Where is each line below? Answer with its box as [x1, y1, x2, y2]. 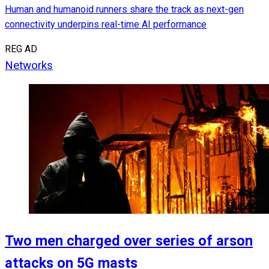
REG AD [5, 43, 37, 55]
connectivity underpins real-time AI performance [5, 19, 207, 31]
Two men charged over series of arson [5, 232, 253, 249]
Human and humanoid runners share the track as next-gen [5, 4, 244, 16]
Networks [5, 59, 53, 73]
